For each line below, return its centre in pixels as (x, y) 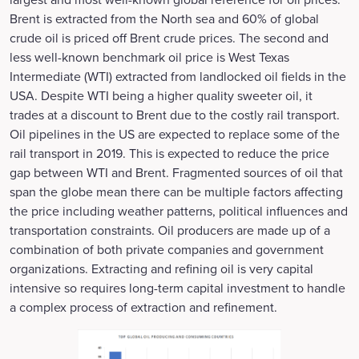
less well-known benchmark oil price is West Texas (149, 57)
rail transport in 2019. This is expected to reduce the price (169, 153)
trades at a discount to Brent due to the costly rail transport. (175, 115)
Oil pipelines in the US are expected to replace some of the (175, 134)
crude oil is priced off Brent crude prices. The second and (169, 38)
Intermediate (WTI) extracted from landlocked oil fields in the (178, 76)
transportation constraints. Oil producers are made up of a (170, 230)
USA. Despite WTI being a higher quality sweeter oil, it (161, 95)
